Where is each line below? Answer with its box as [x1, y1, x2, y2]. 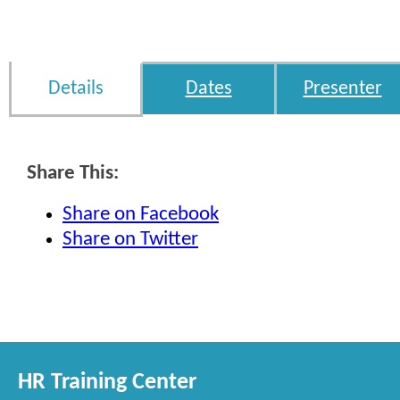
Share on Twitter [62, 229, 198, 250]
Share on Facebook [62, 204, 219, 225]
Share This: [27, 163, 119, 184]
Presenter [303, 79, 382, 98]
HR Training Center [18, 371, 196, 394]
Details [48, 79, 104, 98]
